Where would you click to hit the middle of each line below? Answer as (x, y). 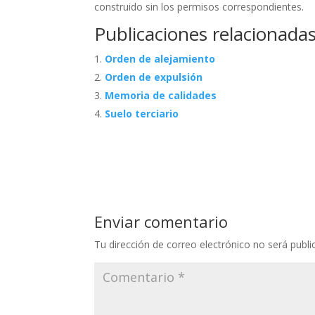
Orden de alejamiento (160, 59)
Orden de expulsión (154, 77)
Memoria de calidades (161, 96)
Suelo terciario (142, 114)
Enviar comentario (161, 222)
